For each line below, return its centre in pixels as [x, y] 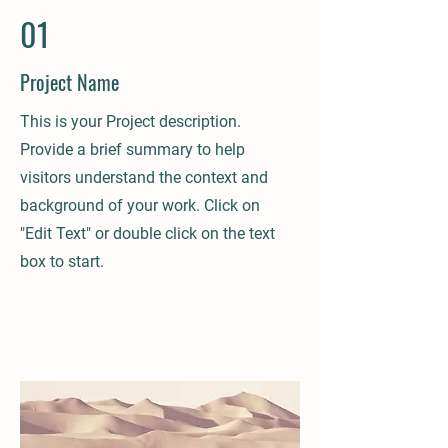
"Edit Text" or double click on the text [147, 233]
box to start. [62, 261]
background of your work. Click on [140, 205]
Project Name [69, 82]
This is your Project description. [130, 121]
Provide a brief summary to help [132, 149]
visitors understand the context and [144, 177]
